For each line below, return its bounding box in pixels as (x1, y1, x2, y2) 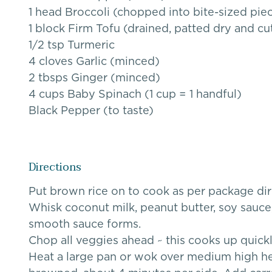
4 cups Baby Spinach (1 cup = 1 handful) (29, 88, 242, 100)
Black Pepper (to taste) (29, 104, 154, 117)
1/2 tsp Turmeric (29, 39, 115, 51)
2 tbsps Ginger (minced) (29, 72, 160, 84)
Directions (29, 158, 81, 177)
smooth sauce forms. (29, 218, 141, 230)
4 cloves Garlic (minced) (29, 55, 160, 67)
